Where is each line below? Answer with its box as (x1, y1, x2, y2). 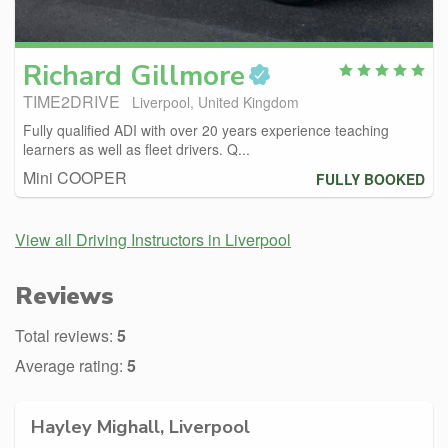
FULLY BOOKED (316, 169, 425, 190)
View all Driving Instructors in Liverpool (15, 228, 291, 251)
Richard (23, 57, 122, 95)
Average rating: (15, 354, 127, 377)
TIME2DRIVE (23, 90, 124, 113)
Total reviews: (15, 324, 117, 347)
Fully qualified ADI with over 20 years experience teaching (23, 120, 389, 140)
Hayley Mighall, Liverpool (31, 414, 250, 439)
